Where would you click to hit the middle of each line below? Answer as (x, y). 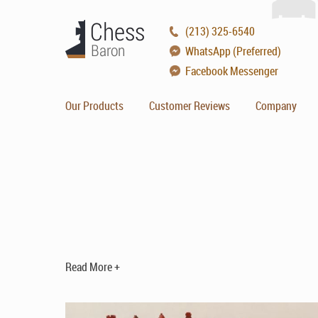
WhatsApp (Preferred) (234, 51)
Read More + (93, 267)
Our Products (95, 106)
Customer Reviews (190, 106)
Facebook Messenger (232, 71)
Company (276, 106)
